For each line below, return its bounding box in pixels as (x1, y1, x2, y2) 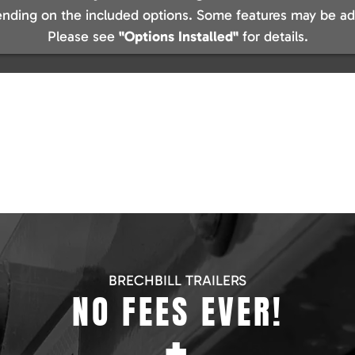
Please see (47, 28, 119, 46)
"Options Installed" (118, 28, 239, 46)
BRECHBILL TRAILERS (109, 272, 246, 290)
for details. (238, 28, 308, 46)
